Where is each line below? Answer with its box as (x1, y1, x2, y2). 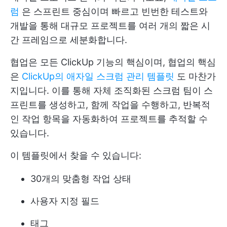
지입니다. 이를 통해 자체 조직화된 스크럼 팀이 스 (10, 85, 213, 96)
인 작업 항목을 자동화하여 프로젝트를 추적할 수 (10, 113, 208, 125)
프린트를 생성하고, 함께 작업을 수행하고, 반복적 (10, 99, 210, 110)
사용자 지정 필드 (30, 196, 99, 207)
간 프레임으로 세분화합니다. (10, 34, 127, 46)
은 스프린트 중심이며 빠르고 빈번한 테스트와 (19, 6, 208, 17)
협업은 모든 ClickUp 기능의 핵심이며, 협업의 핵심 (10, 57, 216, 68)
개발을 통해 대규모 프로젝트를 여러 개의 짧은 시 (10, 20, 210, 31)
